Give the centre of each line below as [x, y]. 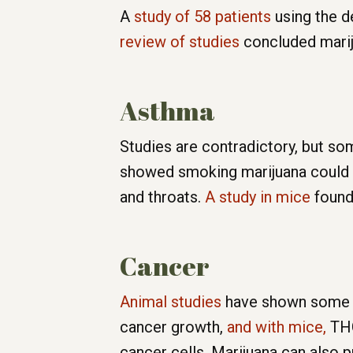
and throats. [162, 197]
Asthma [167, 111]
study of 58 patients [203, 17]
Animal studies [171, 302]
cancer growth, [173, 327]
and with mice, [279, 327]
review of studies [180, 42]
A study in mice [258, 197]
